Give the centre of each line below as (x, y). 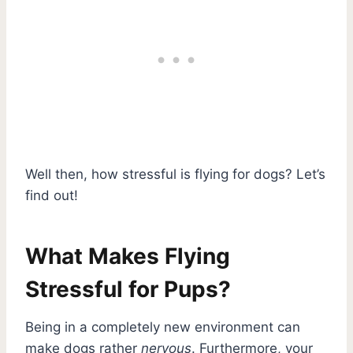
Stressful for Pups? (128, 289)
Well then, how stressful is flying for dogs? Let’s (175, 174)
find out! (52, 195)
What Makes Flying (128, 256)
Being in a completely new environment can (163, 327)
